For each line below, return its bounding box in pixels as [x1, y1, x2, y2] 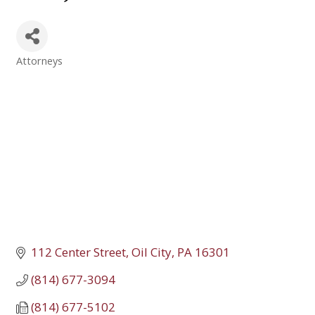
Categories [15, 63, 72, 77]
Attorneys [16, 53, 63, 67]
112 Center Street [31, 244, 127, 260]
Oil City [131, 244, 172, 260]
